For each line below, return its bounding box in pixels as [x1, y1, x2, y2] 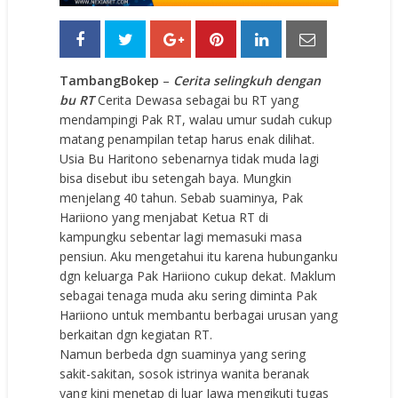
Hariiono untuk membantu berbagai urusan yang [60, 306, 338, 324]
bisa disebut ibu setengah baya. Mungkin [60, 170, 292, 187]
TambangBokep [60, 72, 160, 90]
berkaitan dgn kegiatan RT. [60, 326, 213, 344]
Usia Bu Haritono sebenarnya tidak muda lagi [60, 150, 320, 168]
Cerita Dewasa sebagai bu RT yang [94, 92, 299, 109]
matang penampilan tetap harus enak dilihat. [60, 131, 315, 148]
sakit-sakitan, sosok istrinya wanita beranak [60, 365, 310, 383]
